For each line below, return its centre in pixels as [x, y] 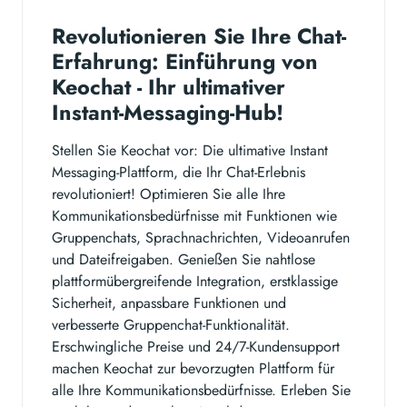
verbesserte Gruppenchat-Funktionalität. [171, 324]
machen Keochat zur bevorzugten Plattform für [193, 368]
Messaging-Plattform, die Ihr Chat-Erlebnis [179, 172]
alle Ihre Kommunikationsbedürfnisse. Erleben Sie [201, 390]
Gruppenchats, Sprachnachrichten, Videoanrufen [201, 237]
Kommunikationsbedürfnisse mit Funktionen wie [194, 215]
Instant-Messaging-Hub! [168, 112]
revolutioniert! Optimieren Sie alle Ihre [169, 194]
